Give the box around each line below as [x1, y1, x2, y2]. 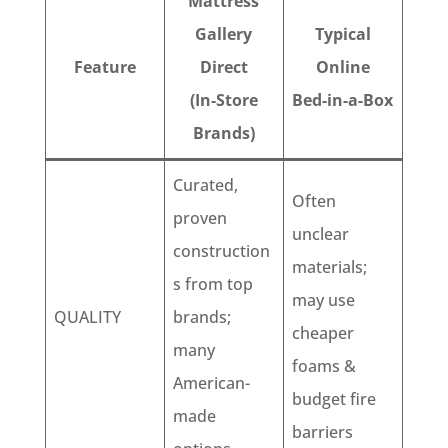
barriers [291, 421, 353, 443]
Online [315, 56, 370, 78]
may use [291, 289, 355, 311]
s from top [172, 273, 253, 295]
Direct [199, 56, 248, 78]
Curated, [172, 174, 238, 196]
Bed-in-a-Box [292, 89, 394, 111]
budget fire [291, 388, 376, 410]
